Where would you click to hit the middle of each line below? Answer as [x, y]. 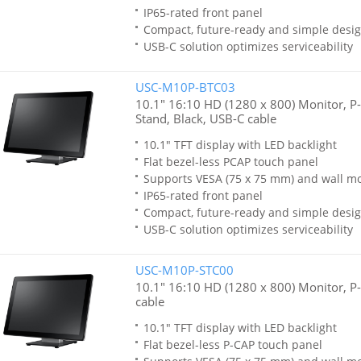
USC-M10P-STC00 [184, 270]
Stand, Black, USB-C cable [205, 118]
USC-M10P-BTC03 [185, 87]
